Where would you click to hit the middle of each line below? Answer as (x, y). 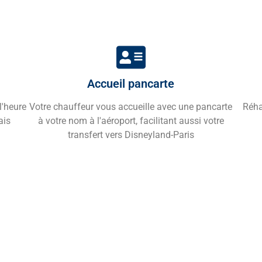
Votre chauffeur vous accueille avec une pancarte (131, 106)
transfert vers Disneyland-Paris (131, 135)
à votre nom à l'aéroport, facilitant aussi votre (131, 120)
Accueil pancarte (131, 83)
